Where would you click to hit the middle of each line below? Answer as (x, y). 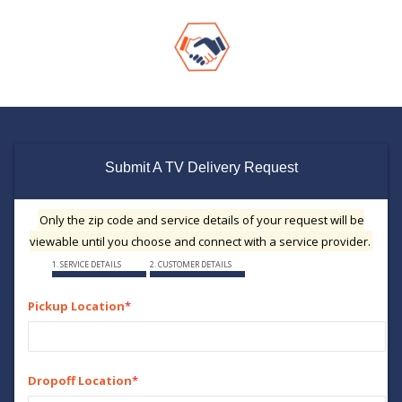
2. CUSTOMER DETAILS (191, 264)
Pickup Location (76, 306)
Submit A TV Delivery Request (201, 167)
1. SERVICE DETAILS (86, 264)
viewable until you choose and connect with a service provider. (200, 241)
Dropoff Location (80, 380)
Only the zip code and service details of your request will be (202, 219)
